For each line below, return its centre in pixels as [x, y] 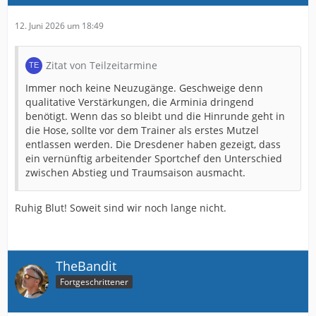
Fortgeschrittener [94, 282]
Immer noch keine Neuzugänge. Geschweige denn [144, 87]
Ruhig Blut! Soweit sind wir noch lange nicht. [121, 207]
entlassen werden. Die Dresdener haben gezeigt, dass [153, 144]
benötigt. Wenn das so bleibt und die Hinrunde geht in [155, 116]
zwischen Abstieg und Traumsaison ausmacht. [135, 172]
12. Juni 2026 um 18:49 [59, 25]
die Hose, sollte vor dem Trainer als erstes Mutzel [142, 130]
